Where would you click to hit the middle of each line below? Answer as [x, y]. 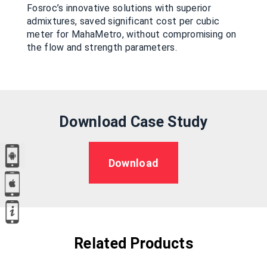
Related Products [133, 243]
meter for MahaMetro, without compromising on [132, 34]
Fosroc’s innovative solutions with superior [119, 8]
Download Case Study [133, 122]
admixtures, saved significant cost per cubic [123, 21]
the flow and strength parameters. [103, 47]
